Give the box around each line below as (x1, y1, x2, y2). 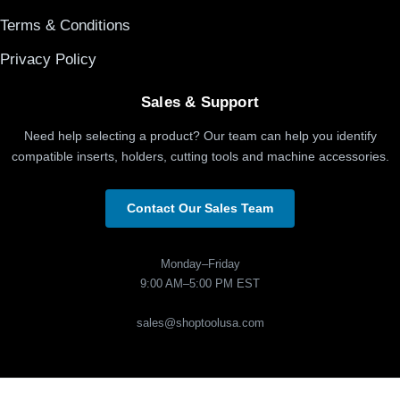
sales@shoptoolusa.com (136, 316, 264, 330)
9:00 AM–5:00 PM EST (140, 276, 260, 290)
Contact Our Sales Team (127, 200, 273, 215)
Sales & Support (141, 94, 259, 112)
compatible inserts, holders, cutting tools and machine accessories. (11, 149, 389, 164)
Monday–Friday (160, 256, 240, 271)
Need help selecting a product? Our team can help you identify (23, 129, 377, 144)
